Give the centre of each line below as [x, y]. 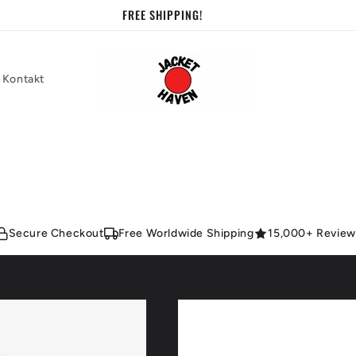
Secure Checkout [56, 233]
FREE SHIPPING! [162, 15]
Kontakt [23, 79]
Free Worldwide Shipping [186, 233]
